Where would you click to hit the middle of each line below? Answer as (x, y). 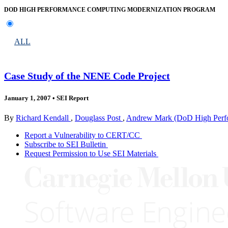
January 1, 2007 (27, 98)
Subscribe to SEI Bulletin (65, 144)
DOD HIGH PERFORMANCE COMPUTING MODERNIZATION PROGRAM (110, 10)
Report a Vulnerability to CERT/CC (82, 135)
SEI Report (72, 98)
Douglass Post (99, 118)
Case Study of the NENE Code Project (87, 76)
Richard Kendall (43, 118)
